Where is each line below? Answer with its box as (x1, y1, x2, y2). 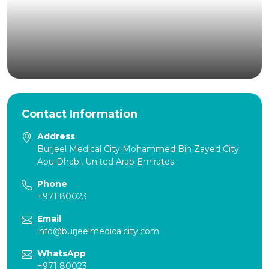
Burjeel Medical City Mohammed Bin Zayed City (37, 143, 239, 154)
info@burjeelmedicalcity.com (37, 225, 159, 237)
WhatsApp (37, 247, 86, 259)
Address (37, 130, 75, 142)
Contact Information (22, 107, 138, 121)
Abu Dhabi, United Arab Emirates (37, 156, 174, 167)
